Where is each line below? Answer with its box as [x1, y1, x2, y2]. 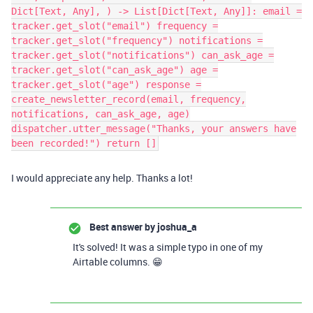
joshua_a [155, 220, 197, 233]
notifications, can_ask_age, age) [11, 108, 190, 119]
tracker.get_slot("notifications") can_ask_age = [11, 50, 274, 61]
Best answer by [89, 220, 155, 233]
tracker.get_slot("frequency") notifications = [11, 35, 263, 46]
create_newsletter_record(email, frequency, [11, 94, 246, 105]
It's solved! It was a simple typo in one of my [73, 240, 263, 254]
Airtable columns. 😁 [73, 255, 163, 268]
